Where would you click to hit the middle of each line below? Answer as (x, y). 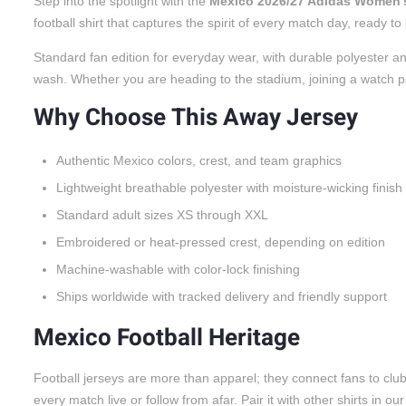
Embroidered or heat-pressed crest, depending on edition (221, 242)
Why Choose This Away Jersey (196, 117)
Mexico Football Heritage (167, 338)
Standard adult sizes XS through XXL (162, 214)
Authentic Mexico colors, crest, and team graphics (199, 160)
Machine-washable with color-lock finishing (178, 269)
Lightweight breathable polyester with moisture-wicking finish (229, 187)
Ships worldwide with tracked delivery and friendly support (222, 296)
